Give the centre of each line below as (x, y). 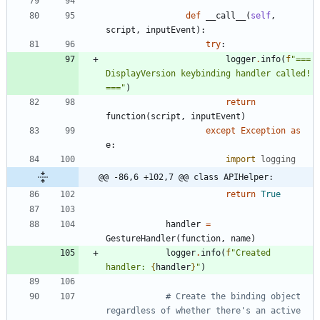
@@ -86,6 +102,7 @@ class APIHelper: (186, 177)
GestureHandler (141, 239)
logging (278, 160)
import (241, 160)
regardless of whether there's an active (203, 311)
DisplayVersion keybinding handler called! (208, 74)
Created (253, 253)
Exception (263, 131)
